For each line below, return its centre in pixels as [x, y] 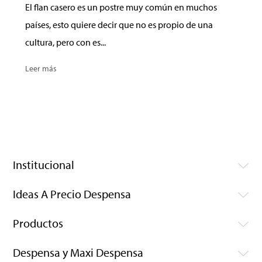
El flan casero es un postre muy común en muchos [121, 7]
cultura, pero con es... [65, 42]
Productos [38, 223]
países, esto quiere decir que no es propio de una [119, 25]
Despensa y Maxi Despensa [78, 252]
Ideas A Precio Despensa [72, 194]
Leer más [41, 68]
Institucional [44, 165]
